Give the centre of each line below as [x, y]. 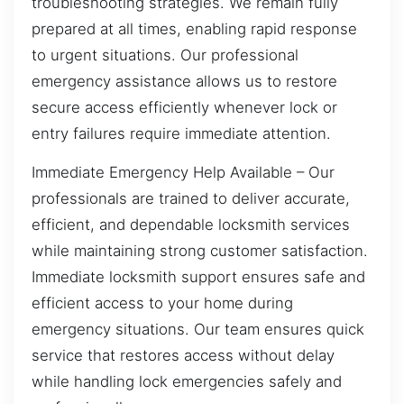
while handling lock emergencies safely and [187, 382]
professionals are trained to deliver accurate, [191, 199]
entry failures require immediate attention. [181, 133]
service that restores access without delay [183, 356]
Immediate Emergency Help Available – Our [183, 173]
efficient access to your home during [162, 303]
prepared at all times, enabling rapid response [194, 28]
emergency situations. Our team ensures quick [198, 330]
